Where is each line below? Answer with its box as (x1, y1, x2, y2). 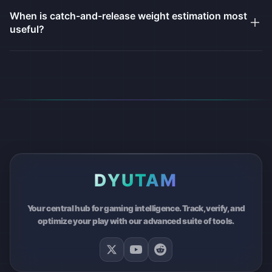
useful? (10, 22, 44, 35)
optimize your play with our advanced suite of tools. (38, 216, 234, 226)
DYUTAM (94, 170, 178, 191)
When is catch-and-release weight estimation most (10, 9, 247, 22)
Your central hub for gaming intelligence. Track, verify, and (27, 203, 245, 214)
